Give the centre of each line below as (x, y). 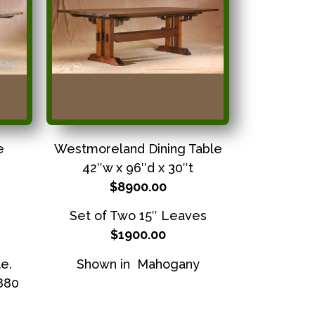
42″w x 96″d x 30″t (138, 168)
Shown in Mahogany (138, 264)
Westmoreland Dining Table (138, 149)
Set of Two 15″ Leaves (138, 216)
